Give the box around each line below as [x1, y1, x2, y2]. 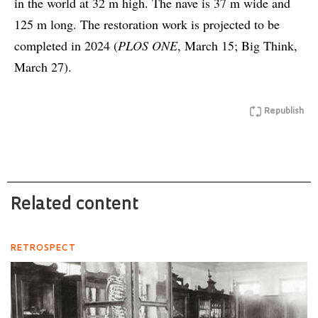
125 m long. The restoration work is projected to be [14, 16, 280, 33]
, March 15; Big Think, [177, 37, 297, 55]
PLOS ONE [118, 37, 177, 55]
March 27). [14, 58, 72, 76]
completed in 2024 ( [14, 37, 118, 55]
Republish [264, 107, 304, 116]
